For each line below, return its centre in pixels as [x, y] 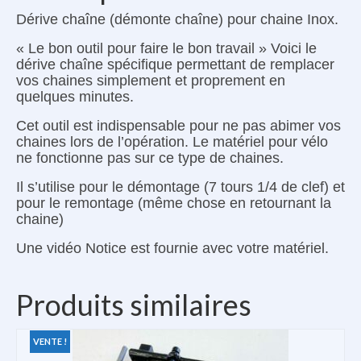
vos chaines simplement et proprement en [151, 80]
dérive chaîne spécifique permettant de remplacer [175, 64]
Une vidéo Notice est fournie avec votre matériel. [172, 248]
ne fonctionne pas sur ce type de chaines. [150, 158]
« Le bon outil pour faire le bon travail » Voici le [166, 48]
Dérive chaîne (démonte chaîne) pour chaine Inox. [177, 19]
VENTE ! [50, 341]
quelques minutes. [75, 96]
